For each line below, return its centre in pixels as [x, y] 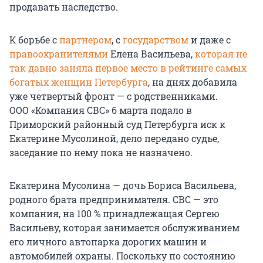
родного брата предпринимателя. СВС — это [114, 199]
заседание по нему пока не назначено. [101, 152]
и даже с [211, 39]
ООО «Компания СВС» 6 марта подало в [101, 110]
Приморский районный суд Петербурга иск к [117, 124]
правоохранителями [60, 53]
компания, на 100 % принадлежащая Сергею [114, 213]
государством [157, 39]
